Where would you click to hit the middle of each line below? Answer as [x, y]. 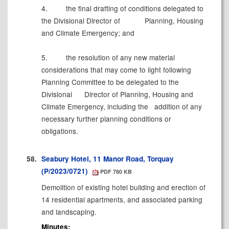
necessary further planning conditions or [106, 119]
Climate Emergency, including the [96, 107]
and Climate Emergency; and [88, 33]
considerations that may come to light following [116, 70]
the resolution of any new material [119, 58]
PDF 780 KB [116, 171]
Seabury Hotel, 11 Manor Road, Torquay [107, 158]
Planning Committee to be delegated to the [110, 82]
